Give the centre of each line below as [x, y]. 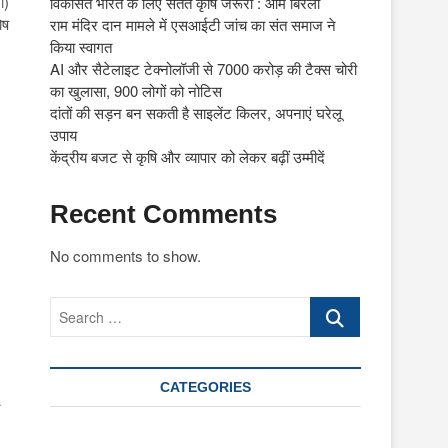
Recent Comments [163, 214]
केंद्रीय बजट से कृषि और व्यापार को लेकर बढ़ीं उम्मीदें [187, 156]
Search [333, 306]
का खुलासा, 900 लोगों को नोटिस [136, 90]
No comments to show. [125, 255]
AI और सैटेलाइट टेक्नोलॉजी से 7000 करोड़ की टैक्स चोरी [203, 68]
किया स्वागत [81, 46]
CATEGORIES [205, 387]
